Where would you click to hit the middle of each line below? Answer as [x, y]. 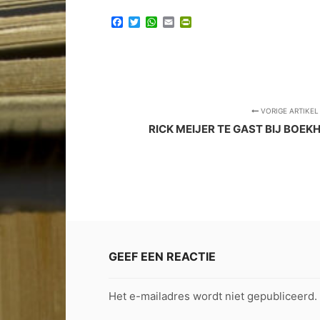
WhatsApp [185, 22]
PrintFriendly [225, 22]
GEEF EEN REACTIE [162, 256]
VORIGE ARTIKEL [289, 111]
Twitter [159, 22]
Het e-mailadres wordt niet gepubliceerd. [213, 296]
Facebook [150, 22]
